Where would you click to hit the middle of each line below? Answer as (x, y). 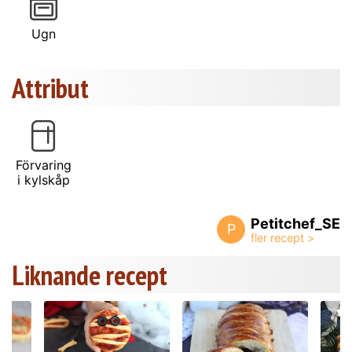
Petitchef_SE (295, 223)
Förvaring (43, 165)
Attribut (50, 88)
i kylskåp (43, 180)
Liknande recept (90, 275)
